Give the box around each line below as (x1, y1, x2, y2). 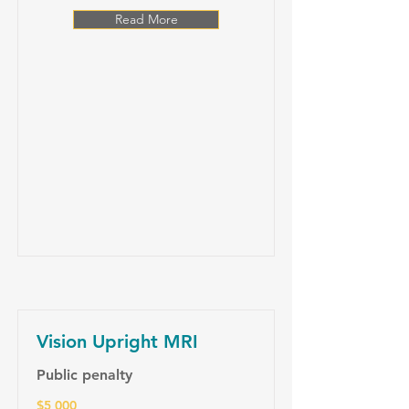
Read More (114, 11, 178, 27)
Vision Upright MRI (37, 330, 198, 352)
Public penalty (37, 366, 132, 383)
